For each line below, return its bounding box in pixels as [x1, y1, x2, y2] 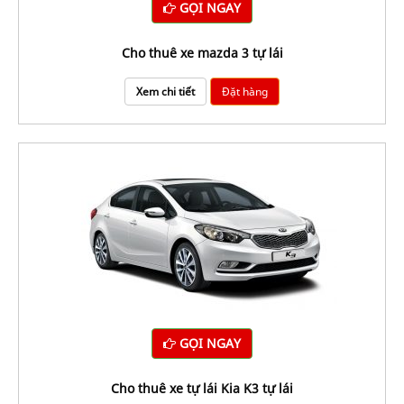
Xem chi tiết [136, 84, 195, 100]
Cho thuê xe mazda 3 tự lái [129, 44, 283, 62]
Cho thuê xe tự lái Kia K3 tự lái [119, 380, 293, 398]
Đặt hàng [222, 84, 268, 100]
